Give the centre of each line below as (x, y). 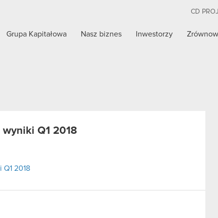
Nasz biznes (101, 34)
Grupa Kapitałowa (37, 34)
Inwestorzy (154, 34)
